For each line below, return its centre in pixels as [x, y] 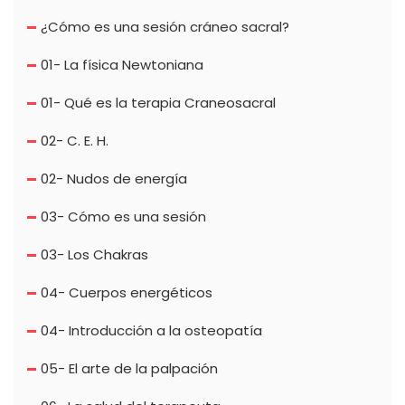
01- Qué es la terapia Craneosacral [158, 103]
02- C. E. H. [75, 141]
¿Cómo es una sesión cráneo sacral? [165, 27]
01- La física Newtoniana [122, 65]
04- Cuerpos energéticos [127, 293]
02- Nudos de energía [114, 179]
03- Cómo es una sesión [123, 217]
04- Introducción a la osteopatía [151, 331]
